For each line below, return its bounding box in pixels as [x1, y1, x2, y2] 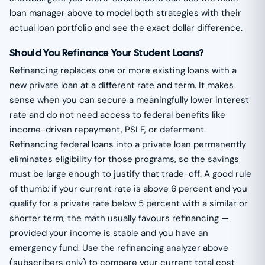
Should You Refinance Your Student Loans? [9, 46, 205, 59]
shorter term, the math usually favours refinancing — [9, 212, 229, 224]
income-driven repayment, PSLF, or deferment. [9, 123, 206, 135]
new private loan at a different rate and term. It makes [9, 79, 234, 91]
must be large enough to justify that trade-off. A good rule [9, 167, 251, 180]
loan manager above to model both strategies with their [9, 7, 241, 19]
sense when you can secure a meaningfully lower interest [9, 93, 249, 106]
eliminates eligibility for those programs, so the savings [9, 153, 239, 165]
